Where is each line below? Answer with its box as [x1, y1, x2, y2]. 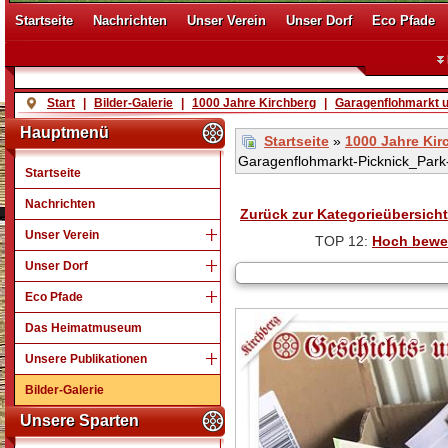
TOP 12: [315, 233, 372, 250]
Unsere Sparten [20, 412, 139, 429]
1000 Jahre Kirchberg [192, 96, 316, 110]
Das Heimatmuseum [25, 321, 142, 335]
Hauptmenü [20, 124, 109, 141]
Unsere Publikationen [25, 352, 147, 366]
